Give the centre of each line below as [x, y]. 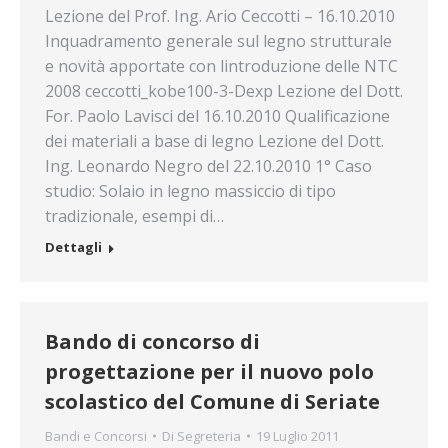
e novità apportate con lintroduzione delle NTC [221, 66]
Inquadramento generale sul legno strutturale [218, 41]
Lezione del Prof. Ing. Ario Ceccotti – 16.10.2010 [220, 16]
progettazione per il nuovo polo [209, 371]
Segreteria [209, 436]
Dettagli [73, 247]
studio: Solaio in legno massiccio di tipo [190, 191]
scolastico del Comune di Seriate [212, 401]
